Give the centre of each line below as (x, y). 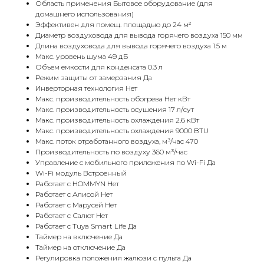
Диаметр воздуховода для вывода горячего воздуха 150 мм (139, 35)
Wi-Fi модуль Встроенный (81, 173)
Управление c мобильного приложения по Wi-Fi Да (126, 163)
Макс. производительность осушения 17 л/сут (115, 110)
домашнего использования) (85, 14)
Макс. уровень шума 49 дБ (82, 57)
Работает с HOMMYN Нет (77, 184)
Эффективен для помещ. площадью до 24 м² (113, 25)
